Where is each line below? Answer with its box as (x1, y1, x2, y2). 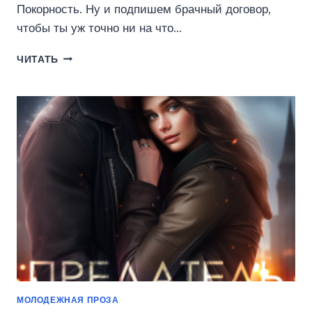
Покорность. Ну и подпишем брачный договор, (17, 1, 271, 17)
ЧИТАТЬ (17, 53, 59, 65)
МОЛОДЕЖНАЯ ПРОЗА (17, 295, 119, 306)
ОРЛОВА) (58, 94, 107, 107)
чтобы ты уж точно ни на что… (17, 20, 182, 36)
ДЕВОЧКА (58, 50, 110, 63)
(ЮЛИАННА (58, 79, 117, 92)
